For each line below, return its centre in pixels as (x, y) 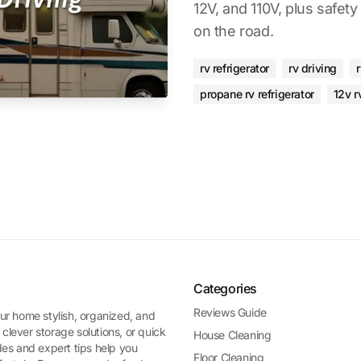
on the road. (234, 31)
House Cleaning (232, 335)
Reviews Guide (230, 312)
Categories (225, 288)
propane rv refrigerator (257, 94)
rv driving (313, 68)
